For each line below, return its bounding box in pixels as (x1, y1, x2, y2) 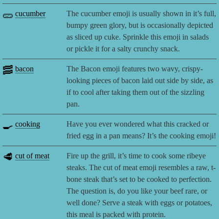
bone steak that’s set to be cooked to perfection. (66, 175, 212, 184)
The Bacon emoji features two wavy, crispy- (66, 65, 203, 73)
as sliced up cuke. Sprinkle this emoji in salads (66, 33, 209, 42)
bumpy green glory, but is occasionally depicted (66, 21, 214, 30)
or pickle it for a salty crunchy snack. (66, 44, 180, 53)
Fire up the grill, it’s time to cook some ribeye (66, 152, 206, 160)
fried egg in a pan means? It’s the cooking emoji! (66, 131, 217, 140)
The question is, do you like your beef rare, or (66, 187, 208, 196)
